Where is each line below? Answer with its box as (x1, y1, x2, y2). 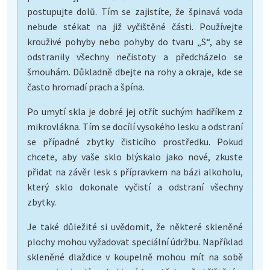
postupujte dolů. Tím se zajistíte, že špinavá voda (27, 5, 243, 17)
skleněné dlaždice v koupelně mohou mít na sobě (27, 250, 243, 263)
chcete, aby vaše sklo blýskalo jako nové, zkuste (27, 150, 243, 163)
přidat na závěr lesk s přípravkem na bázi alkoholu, (27, 165, 243, 178)
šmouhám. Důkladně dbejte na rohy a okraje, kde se (27, 65, 243, 78)
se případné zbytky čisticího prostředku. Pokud (27, 135, 243, 148)
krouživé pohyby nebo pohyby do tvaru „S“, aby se (27, 35, 243, 48)
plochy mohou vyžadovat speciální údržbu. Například (27, 235, 243, 248)
